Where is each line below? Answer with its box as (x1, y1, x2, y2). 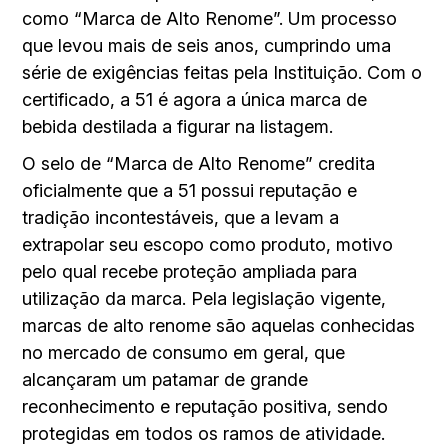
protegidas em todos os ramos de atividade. (22, 422, 386, 444)
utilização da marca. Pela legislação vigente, (22, 287, 387, 309)
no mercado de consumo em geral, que (22, 341, 346, 363)
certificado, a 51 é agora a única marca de (22, 88, 368, 110)
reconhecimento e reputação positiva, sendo (22, 395, 389, 417)
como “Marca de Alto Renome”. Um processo (22, 7, 398, 29)
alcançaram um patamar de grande (22, 368, 309, 390)
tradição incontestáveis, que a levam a (22, 206, 340, 228)
